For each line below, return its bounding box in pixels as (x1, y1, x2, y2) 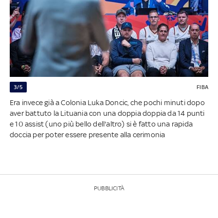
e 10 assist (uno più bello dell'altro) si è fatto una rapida (10, 119, 193, 128)
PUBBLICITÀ (94, 184, 124, 192)
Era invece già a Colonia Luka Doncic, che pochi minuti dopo (10, 98, 205, 107)
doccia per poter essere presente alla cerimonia (10, 130, 165, 139)
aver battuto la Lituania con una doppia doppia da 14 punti (10, 109, 205, 117)
